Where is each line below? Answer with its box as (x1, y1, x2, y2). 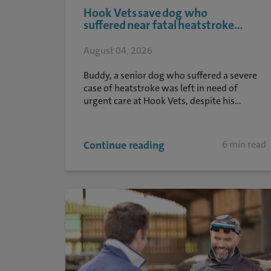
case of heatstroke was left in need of (83, 82, 238, 94)
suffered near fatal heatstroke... (83, 17, 243, 33)
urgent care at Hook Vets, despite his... (83, 94, 241, 107)
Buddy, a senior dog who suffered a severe (83, 69, 257, 82)
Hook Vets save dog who (83, 5, 207, 21)
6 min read (222, 138, 267, 151)
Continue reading (83, 138, 165, 152)
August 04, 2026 (83, 44, 152, 57)
